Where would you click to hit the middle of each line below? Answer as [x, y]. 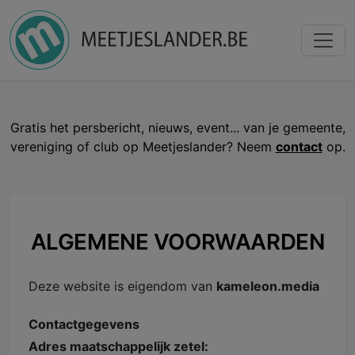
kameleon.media [268, 286]
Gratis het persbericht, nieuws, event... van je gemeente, [177, 128]
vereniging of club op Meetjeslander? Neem [143, 147]
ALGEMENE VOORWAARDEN [177, 241]
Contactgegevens [84, 324]
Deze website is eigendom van [122, 286]
